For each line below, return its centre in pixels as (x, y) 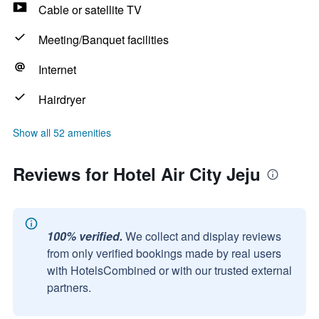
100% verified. (85, 236)
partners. (69, 287)
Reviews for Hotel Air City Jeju (137, 174)
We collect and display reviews (203, 236)
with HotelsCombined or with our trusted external (169, 270)
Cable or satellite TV (90, 10)
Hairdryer (62, 99)
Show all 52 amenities (62, 132)
